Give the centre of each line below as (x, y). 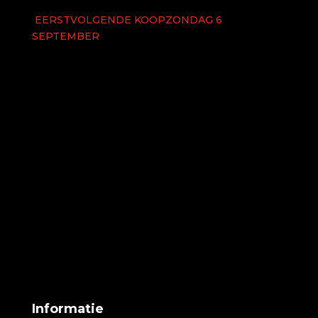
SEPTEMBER (65, 36)
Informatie (67, 308)
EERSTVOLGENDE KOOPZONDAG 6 (127, 20)
